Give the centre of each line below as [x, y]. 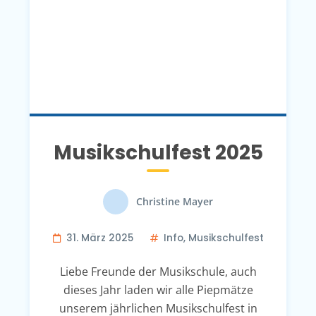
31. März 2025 [99, 238]
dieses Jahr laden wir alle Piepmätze [158, 290]
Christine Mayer [174, 202]
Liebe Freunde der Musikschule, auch [158, 271]
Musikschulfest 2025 [158, 152]
